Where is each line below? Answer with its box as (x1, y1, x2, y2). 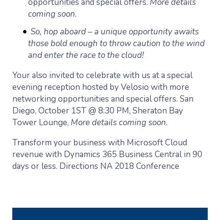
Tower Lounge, (12, 116, 71, 128)
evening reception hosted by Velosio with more (12, 81, 189, 93)
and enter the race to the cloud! (28, 49, 144, 61)
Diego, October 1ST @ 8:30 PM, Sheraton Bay (12, 105, 183, 116)
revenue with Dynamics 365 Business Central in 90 (12, 148, 202, 160)
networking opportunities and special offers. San (12, 93, 193, 105)
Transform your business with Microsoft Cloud (12, 137, 187, 148)
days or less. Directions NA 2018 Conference (12, 160, 179, 172)
